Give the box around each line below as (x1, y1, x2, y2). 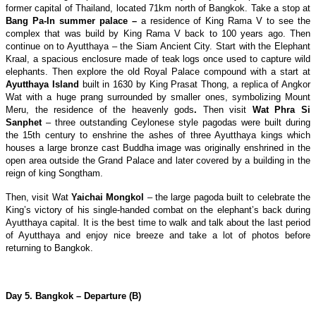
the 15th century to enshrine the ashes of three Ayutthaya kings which (6, 129, 310, 140)
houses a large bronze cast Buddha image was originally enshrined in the (6, 142, 310, 153)
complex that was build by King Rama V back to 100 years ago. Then (6, 28, 310, 39)
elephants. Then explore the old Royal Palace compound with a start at (6, 66, 310, 77)
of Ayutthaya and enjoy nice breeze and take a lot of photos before (6, 229, 310, 241)
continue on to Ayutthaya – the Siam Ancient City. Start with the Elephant (6, 40, 310, 51)
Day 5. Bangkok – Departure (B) (6, 290, 141, 301)
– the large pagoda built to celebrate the (147, 191, 311, 202)
